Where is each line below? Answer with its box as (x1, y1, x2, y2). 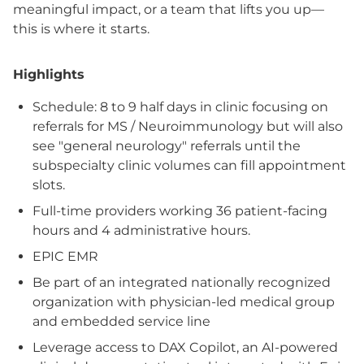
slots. (32, 177, 68, 193)
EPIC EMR (32, 249, 98, 264)
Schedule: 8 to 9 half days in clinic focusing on (32, 99, 328, 115)
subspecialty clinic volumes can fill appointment (32, 158, 346, 173)
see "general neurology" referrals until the (32, 138, 301, 154)
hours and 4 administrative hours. (32, 223, 250, 238)
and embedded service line (32, 314, 210, 329)
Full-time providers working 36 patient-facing (32, 203, 327, 219)
